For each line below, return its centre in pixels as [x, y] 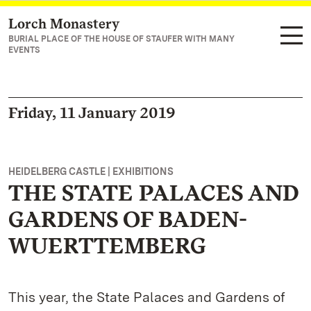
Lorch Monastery [64, 24]
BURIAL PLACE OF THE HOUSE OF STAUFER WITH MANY [121, 39]
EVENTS [24, 50]
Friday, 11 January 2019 [92, 112]
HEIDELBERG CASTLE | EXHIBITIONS [91, 171]
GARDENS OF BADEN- [128, 219]
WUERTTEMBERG [107, 245]
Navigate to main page [84, 25]
